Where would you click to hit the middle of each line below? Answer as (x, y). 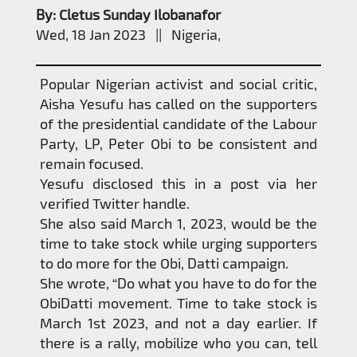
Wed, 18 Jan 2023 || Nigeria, (128, 34)
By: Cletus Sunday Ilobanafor (128, 14)
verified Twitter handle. (115, 203)
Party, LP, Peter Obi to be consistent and (178, 143)
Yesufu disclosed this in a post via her (178, 183)
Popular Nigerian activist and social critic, (178, 83)
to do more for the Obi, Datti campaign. (164, 263)
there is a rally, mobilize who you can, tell (178, 342)
